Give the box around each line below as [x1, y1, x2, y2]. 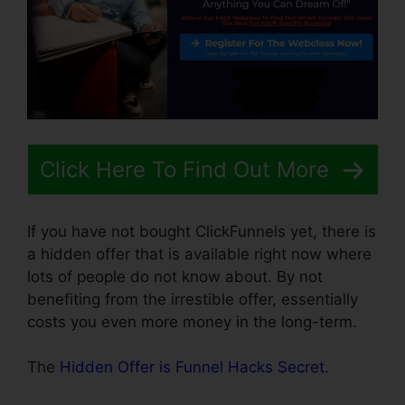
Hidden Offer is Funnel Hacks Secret [60, 358, 325, 377]
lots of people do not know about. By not [27, 267, 323, 286]
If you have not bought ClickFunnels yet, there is [27, 221, 376, 240]
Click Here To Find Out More [39, 156, 335, 184]
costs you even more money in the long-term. [27, 312, 357, 331]
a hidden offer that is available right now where [27, 244, 372, 263]
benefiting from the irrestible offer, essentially [27, 289, 358, 308]
